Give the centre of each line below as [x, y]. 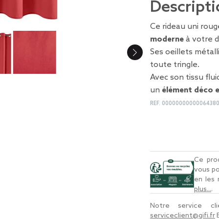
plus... [203, 189]
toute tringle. [175, 65]
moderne [167, 39]
